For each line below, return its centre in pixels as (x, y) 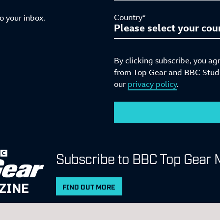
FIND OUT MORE (89, 187)
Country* (130, 17)
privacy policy (152, 84)
